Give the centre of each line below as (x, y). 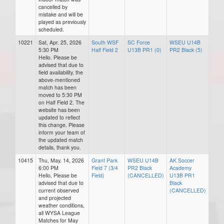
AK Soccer (182, 160)
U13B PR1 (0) (144, 50)
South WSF (105, 42)
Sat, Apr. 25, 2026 (60, 42)
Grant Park (104, 160)
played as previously (62, 22)
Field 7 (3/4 (105, 168)
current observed (59, 190)
